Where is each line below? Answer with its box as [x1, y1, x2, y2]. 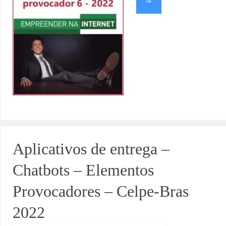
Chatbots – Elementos [13, 160, 154, 179]
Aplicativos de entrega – [13, 139, 170, 158]
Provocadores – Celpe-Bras [13, 182, 189, 200]
